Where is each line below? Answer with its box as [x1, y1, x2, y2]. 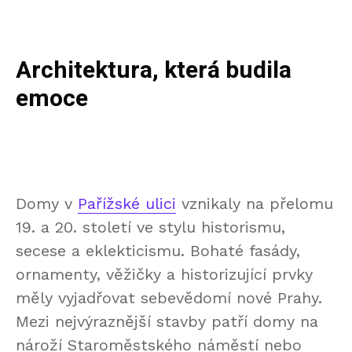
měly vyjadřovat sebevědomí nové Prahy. [16, 288, 322, 308]
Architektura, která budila [16, 53, 291, 89]
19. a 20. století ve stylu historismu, [16, 218, 285, 237]
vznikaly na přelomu [176, 194, 333, 214]
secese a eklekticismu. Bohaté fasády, [16, 241, 300, 261]
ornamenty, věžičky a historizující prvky [16, 265, 313, 284]
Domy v [16, 194, 78, 214]
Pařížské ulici [78, 194, 176, 214]
